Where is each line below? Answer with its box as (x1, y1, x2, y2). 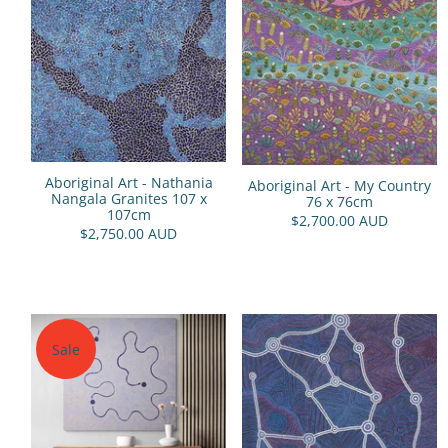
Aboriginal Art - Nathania (44, 172, 213, 192)
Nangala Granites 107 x (50, 188, 207, 208)
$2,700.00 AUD (290, 210, 388, 230)
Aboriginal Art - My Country (247, 175, 431, 195)
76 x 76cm (305, 191, 373, 211)
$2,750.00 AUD (80, 223, 178, 243)
